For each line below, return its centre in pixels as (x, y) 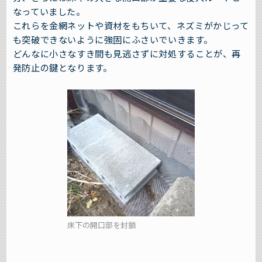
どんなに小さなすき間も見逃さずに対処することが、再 (127, 53)
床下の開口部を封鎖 (102, 225)
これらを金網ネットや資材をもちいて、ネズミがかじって (131, 25)
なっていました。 (49, 11)
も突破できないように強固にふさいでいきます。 (113, 39)
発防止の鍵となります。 (62, 67)
